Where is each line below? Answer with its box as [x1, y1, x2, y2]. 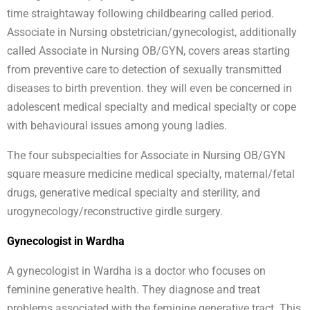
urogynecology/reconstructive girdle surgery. [7, 205, 223, 219]
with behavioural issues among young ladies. [7, 119, 227, 133]
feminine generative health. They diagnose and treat [7, 283, 260, 297]
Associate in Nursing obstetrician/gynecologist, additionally [7, 26, 297, 39]
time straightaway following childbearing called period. [7, 7, 274, 21]
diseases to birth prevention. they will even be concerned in [7, 82, 292, 95]
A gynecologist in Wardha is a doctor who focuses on [7, 264, 266, 278]
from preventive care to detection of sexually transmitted [7, 63, 282, 77]
